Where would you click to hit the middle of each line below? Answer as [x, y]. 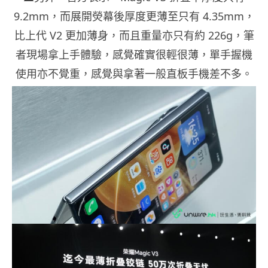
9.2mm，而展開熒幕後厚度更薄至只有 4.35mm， [134, 16]
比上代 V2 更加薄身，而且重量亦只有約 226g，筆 [134, 36]
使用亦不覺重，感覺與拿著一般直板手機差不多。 [134, 74]
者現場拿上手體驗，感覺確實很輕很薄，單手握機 [134, 55]
